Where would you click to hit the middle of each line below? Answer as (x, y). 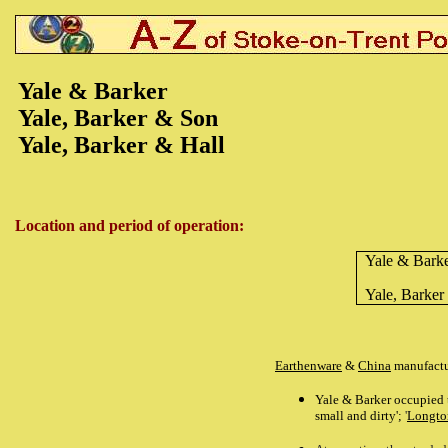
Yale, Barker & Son (118, 118)
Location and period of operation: (129, 225)
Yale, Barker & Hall (121, 145)
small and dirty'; (360, 415)
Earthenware (308, 365)
